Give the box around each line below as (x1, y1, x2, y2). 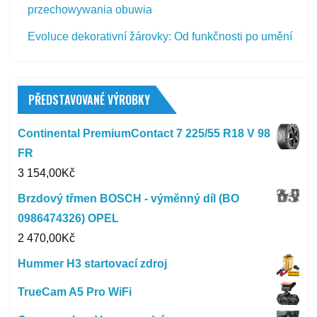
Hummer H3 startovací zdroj (18, 257, 167, 270)
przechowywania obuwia (28, 3, 153, 16)
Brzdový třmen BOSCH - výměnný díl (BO (18, 192, 239, 204)
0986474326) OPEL (18, 212, 119, 224)
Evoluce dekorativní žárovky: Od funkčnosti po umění (28, 30, 293, 42)
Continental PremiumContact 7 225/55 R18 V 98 (18, 127, 270, 139)
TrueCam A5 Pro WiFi (18, 285, 132, 298)
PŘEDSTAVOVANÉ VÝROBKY (28, 91, 150, 108)
